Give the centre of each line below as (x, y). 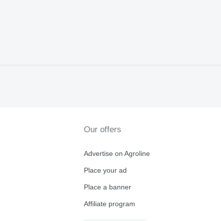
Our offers (102, 130)
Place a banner (107, 187)
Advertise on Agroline (117, 154)
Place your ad (105, 170)
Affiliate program (109, 204)
